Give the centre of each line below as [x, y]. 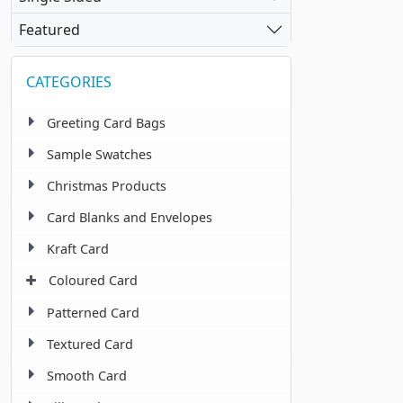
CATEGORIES [69, 82]
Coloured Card [93, 281]
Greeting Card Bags [106, 123]
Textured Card [90, 345]
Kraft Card [78, 249]
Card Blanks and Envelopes [130, 218]
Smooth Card [87, 376]
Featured [49, 29]
